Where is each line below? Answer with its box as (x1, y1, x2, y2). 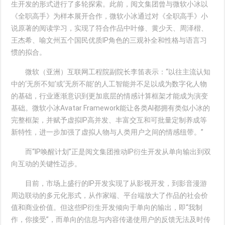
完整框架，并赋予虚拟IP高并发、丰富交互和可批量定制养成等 (11, 116, 207, 124)
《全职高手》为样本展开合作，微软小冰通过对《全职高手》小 (11, 12, 208, 20)
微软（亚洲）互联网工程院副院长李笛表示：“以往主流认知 (11, 68, 211, 76)
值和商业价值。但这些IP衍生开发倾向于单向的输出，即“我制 (11, 203, 203, 211)
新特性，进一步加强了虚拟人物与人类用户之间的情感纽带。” (11, 128, 204, 136)
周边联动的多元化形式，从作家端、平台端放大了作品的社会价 (11, 191, 208, 199)
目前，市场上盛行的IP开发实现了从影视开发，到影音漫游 (11, 179, 207, 187)
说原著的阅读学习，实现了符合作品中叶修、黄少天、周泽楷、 (11, 24, 208, 32)
